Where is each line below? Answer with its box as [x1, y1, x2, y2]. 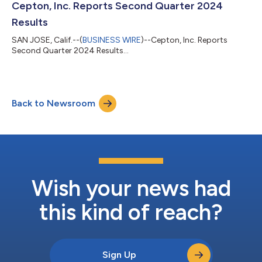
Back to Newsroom [12, 97, 95, 109]
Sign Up [102, 249, 136, 260]
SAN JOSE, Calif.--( [12, 35, 82, 45]
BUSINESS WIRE [82, 35, 141, 45]
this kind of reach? [39, 198, 223, 226]
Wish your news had [31, 174, 231, 202]
